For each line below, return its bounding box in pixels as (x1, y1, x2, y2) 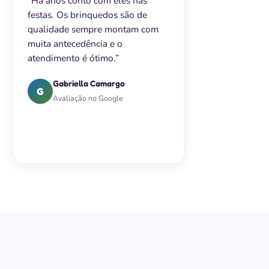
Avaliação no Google (53, 93, 124, 103)
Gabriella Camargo (53, 78, 125, 88)
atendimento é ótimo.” (28, 52, 119, 64)
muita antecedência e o (28, 37, 123, 50)
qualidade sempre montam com (28, 23, 159, 35)
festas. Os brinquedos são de (28, 8, 148, 21)
